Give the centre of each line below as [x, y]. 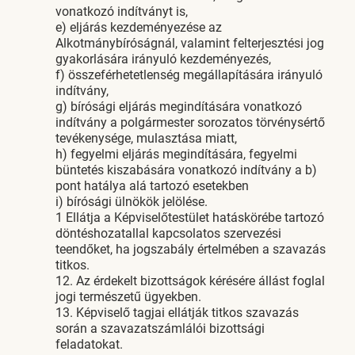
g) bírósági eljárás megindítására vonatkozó [179, 107]
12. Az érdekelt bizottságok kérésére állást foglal [190, 281]
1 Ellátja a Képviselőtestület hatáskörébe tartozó [190, 218]
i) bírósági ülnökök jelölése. [132, 202]
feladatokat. [89, 344]
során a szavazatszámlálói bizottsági [160, 328]
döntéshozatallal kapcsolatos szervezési [168, 233]
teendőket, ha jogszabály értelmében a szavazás [191, 249]
